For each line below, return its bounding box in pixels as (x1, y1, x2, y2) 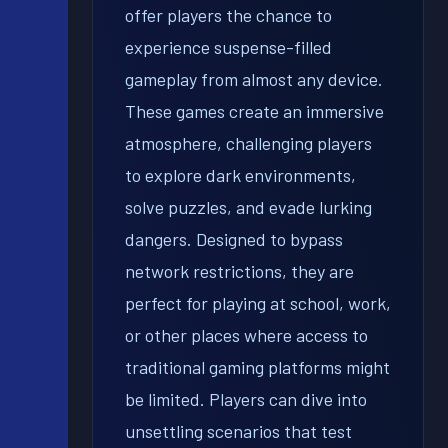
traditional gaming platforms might (125, 355, 390, 378)
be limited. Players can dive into (125, 387, 367, 410)
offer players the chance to (125, 3, 332, 26)
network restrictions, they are (125, 259, 354, 282)
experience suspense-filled (125, 35, 332, 58)
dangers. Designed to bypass (125, 227, 343, 250)
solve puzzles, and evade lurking (125, 195, 372, 218)
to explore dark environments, (125, 163, 356, 186)
